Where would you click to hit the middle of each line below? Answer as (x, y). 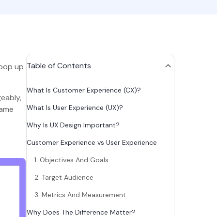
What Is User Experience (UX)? (76, 108)
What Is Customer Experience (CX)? (85, 90)
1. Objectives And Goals (75, 160)
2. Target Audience (64, 177)
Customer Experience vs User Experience (92, 142)
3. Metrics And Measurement (80, 195)
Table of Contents (59, 66)
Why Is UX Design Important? (73, 125)
